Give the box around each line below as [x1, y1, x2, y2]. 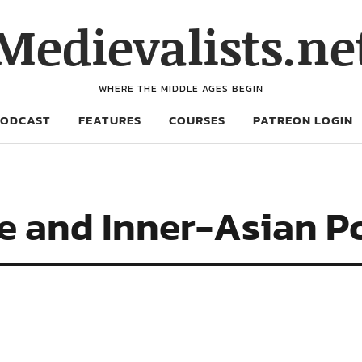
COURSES [169, 111, 225, 129]
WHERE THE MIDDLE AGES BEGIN [99, 82, 263, 96]
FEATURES [78, 111, 141, 129]
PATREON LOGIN [253, 111, 353, 129]
